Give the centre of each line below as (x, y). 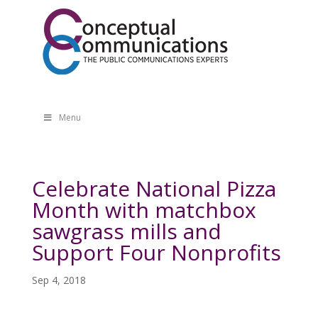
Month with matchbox (144, 210)
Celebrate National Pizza (154, 188)
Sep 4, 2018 (59, 280)
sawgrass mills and (126, 231)
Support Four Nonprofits (156, 252)
